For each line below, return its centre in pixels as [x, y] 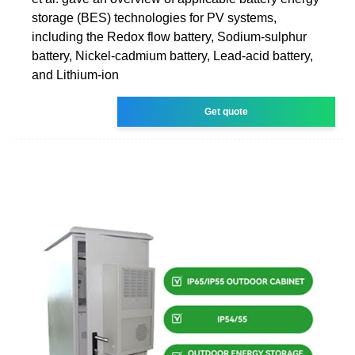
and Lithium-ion [75, 74]
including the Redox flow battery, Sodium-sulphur [169, 36]
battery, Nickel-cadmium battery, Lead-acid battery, [172, 55]
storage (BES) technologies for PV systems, [154, 17]
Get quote [227, 111]
